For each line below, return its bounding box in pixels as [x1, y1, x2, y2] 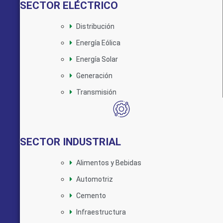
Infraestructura [76, 208, 126, 216]
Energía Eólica [76, 38, 120, 47]
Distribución [76, 22, 114, 30]
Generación [76, 71, 112, 80]
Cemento [76, 191, 106, 200]
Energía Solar [76, 55, 118, 63]
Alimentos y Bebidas [76, 158, 141, 167]
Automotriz [76, 175, 113, 183]
